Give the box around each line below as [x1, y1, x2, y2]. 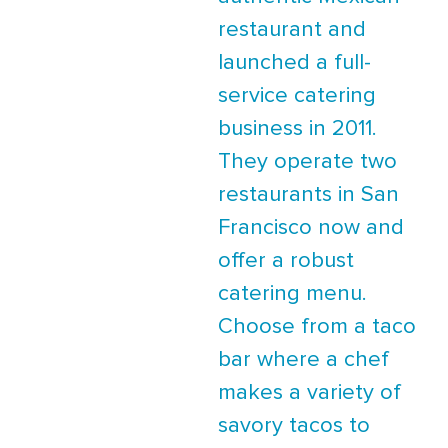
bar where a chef [218, 348, 389, 371]
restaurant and [218, 18, 366, 41]
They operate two [218, 150, 397, 173]
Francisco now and [218, 216, 404, 239]
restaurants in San [218, 183, 399, 206]
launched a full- [218, 51, 371, 74]
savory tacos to [218, 414, 370, 437]
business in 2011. [218, 117, 377, 140]
